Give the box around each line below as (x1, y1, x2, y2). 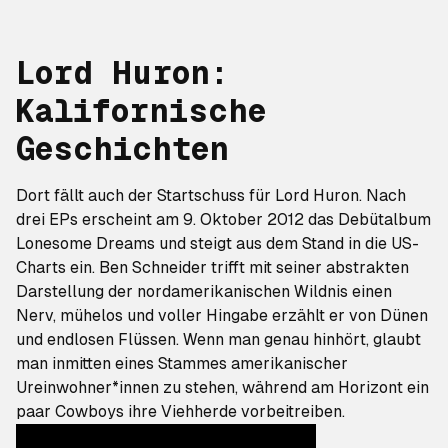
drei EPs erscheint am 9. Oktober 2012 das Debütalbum (16, 210, 431, 229)
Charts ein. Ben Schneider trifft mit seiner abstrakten (16, 258, 409, 277)
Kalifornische (16, 93, 266, 129)
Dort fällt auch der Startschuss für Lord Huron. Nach (16, 186, 406, 205)
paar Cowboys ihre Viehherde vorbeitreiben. (16, 402, 345, 421)
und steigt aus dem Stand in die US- (155, 234, 419, 253)
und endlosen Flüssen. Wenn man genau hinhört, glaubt (16, 330, 421, 349)
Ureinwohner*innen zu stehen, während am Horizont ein (16, 378, 429, 397)
